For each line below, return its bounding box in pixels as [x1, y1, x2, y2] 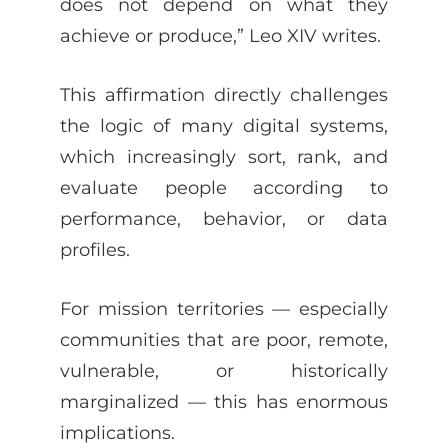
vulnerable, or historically [60, 359, 388, 381]
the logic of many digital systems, [60, 114, 388, 136]
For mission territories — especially [60, 297, 388, 319]
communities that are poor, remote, [60, 328, 388, 350]
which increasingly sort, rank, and [60, 145, 388, 167]
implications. [60, 421, 175, 443]
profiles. [60, 238, 130, 260]
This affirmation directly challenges [60, 83, 388, 105]
